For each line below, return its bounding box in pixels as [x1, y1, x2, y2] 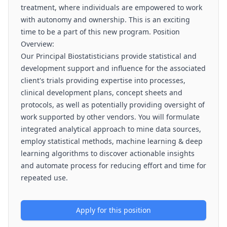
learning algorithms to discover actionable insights [21, 148, 195, 158]
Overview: [21, 39, 54, 49]
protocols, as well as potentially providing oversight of [21, 100, 205, 109]
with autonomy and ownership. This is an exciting [21, 15, 190, 24]
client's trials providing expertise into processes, [21, 75, 185, 85]
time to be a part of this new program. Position [21, 27, 180, 36]
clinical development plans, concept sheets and [21, 88, 182, 97]
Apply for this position [76, 205, 151, 215]
